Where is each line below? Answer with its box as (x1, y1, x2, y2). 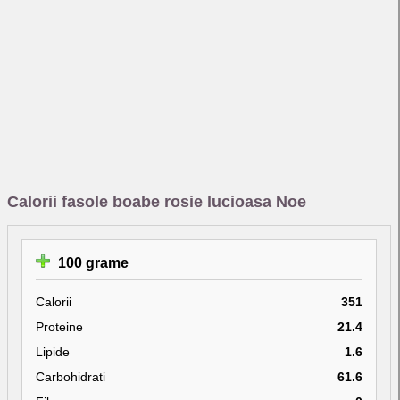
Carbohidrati (36, 369, 105, 384)
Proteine (36, 319, 83, 334)
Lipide (36, 344, 70, 359)
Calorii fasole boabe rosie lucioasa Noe (7, 192, 306, 211)
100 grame (54, 254, 129, 271)
